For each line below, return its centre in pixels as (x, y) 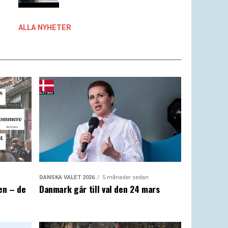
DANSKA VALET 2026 (67, 178)
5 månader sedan (125, 178)
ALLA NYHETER (45, 28)
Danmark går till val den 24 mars (99, 189)
